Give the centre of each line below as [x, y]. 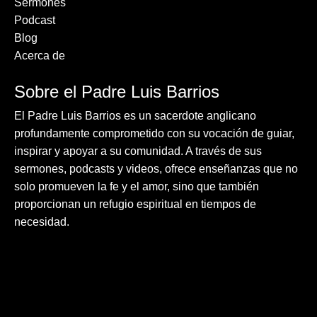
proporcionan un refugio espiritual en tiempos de [135, 204]
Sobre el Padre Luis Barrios [117, 92]
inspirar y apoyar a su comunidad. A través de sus [138, 151]
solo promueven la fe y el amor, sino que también [137, 187]
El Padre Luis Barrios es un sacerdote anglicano [135, 116]
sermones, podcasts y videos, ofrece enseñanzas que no [156, 169]
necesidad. [42, 222]
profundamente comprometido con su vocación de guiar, [154, 134]
